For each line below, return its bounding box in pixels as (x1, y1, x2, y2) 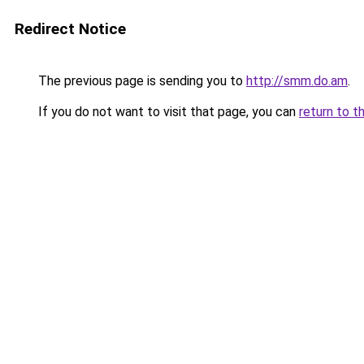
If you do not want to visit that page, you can (35, 104, 299, 119)
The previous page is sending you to (35, 73, 246, 89)
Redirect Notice (15, 19, 126, 38)
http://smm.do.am (246, 73, 348, 89)
